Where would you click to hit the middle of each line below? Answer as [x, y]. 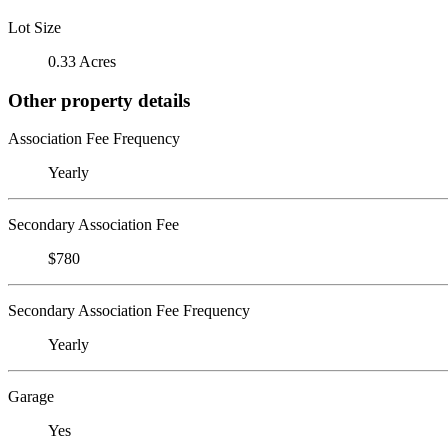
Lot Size [34, 27]
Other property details [99, 100]
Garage [31, 397]
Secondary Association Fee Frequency [129, 311]
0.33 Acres [82, 61]
